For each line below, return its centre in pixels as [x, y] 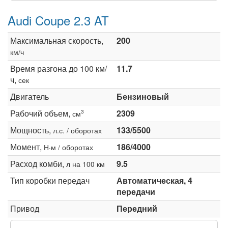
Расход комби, [38, 163]
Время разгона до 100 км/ [59, 68]
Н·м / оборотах [68, 147]
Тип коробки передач [50, 180]
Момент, [27, 147]
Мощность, [32, 130]
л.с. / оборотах [77, 130]
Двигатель [30, 96]
